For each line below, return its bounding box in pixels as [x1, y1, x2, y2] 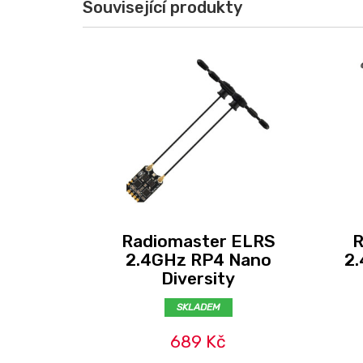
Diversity [161, 268, 235, 288]
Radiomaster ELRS [121, 231, 275, 251]
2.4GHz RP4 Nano [125, 250, 271, 270]
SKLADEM [176, 301, 220, 313]
